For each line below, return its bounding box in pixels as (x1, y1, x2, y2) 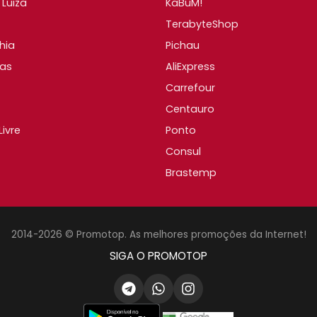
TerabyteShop (166, 16, 238, 31)
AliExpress (166, 59, 215, 74)
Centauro (166, 101, 214, 116)
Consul (166, 144, 201, 158)
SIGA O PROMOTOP (110, 248, 207, 263)
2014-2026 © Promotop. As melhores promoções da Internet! (11, 227, 306, 241)
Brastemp (166, 165, 217, 180)
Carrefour (166, 80, 215, 95)
